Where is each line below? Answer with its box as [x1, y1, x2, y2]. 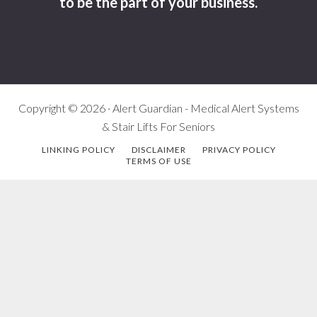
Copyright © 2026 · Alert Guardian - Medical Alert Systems [18, 100, 299, 115]
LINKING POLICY [41, 144, 115, 155]
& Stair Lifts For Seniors [102, 119, 215, 133]
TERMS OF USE [125, 155, 192, 166]
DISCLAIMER [131, 144, 186, 155]
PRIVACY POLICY [202, 144, 276, 155]
